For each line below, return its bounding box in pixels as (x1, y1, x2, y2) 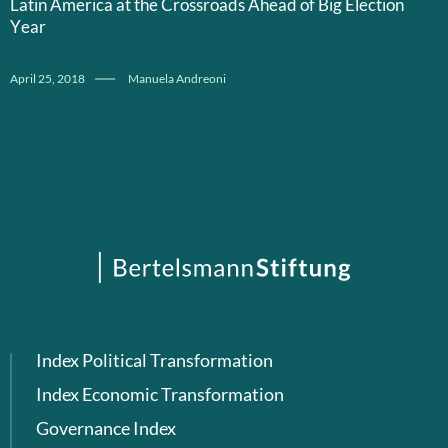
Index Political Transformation (36, 349, 273, 372)
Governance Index (36, 417, 176, 440)
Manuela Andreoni (128, 71, 226, 87)
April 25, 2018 (10, 71, 85, 87)
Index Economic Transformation (36, 383, 284, 406)
